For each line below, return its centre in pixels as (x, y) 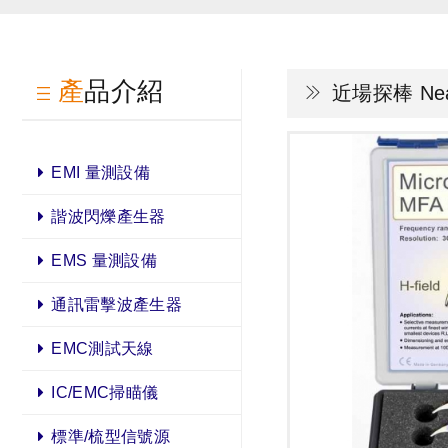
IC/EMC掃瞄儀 (105, 393)
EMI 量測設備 (101, 173)
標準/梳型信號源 (111, 437)
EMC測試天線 (102, 349)
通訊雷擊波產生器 (117, 305)
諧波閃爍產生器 (108, 217)
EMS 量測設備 (104, 261)
